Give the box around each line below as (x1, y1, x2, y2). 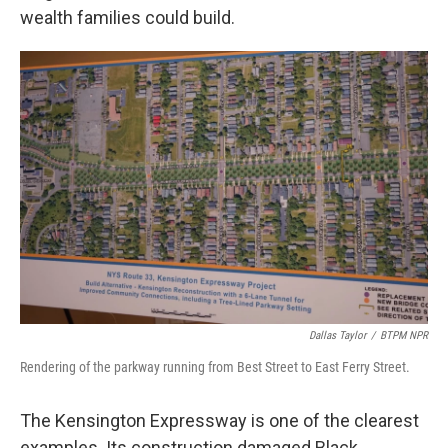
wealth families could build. (20, 6, 235, 28)
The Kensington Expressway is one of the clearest (20, 409, 419, 431)
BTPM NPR (380, 328, 428, 342)
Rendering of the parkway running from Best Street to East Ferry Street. (20, 358, 410, 375)
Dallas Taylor (309, 328, 366, 342)
